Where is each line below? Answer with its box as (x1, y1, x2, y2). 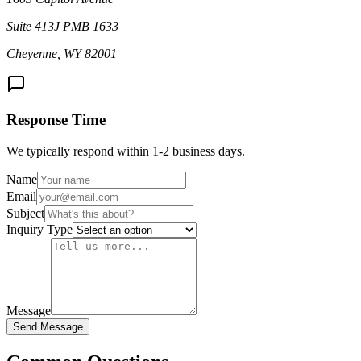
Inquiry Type (6, 222, 73, 237)
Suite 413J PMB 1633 (6, 19, 118, 33)
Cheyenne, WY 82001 (6, 46, 117, 60)
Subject (6, 206, 44, 221)
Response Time (6, 111, 106, 129)
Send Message (13, 321, 83, 334)
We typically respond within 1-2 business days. (6, 144, 245, 159)
